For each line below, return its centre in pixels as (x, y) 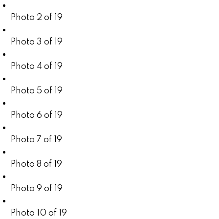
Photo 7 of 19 (37, 140)
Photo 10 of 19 (39, 213)
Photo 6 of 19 (37, 115)
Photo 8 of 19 (37, 164)
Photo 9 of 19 (37, 188)
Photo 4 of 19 (37, 66)
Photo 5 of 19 (37, 91)
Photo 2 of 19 (37, 17)
